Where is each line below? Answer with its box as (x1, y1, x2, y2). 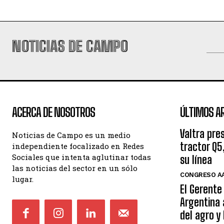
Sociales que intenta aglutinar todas (12, 152, 151, 162)
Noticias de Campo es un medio (12, 130, 130, 140)
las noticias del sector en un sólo (12, 163, 137, 173)
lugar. (12, 174, 33, 184)
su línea (180, 153, 212, 166)
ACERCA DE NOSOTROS (12, 105, 95, 119)
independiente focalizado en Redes (12, 141, 144, 151)
